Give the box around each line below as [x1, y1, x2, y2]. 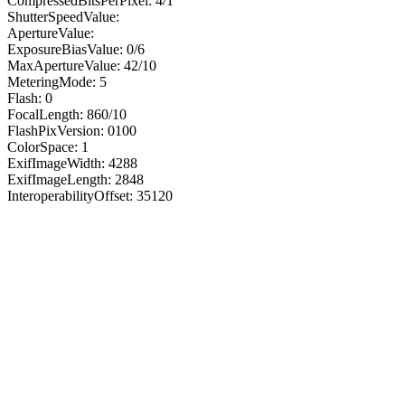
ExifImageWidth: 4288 [7, 155, 137, 171]
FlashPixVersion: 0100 [7, 122, 137, 138]
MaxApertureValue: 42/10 [7, 57, 156, 73]
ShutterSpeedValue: [7, 8, 119, 24]
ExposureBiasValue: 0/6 [7, 41, 145, 57]
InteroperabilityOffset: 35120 [7, 187, 173, 203]
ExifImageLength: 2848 [7, 171, 144, 187]
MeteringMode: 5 [7, 73, 107, 89]
